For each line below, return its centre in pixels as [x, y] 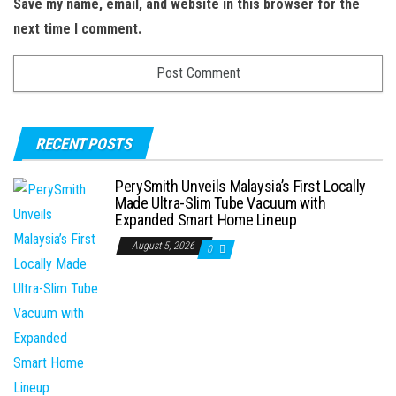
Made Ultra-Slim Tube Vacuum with [221, 203]
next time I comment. [77, 29]
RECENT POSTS [84, 144]
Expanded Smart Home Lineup [206, 220]
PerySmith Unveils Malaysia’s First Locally [240, 187]
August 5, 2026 [164, 246]
